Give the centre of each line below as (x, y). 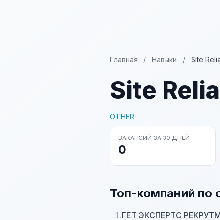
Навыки (164, 60)
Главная (124, 60)
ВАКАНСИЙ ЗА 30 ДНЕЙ (154, 138)
